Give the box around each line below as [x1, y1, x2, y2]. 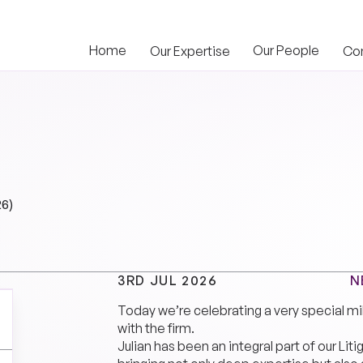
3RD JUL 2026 [117, 272, 218, 289]
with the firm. [117, 320, 195, 337]
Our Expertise [149, 42, 230, 59]
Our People [253, 42, 320, 59]
